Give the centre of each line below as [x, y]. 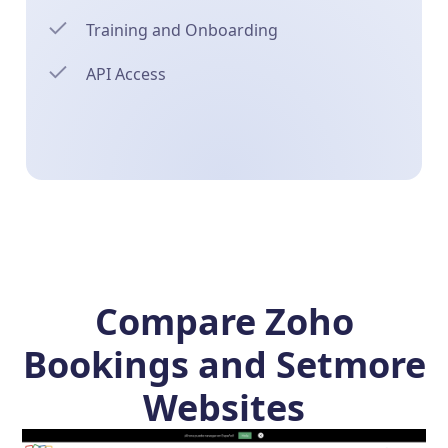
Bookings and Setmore [224, 364]
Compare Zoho [224, 321]
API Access [126, 74]
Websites [224, 407]
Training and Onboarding [182, 30]
